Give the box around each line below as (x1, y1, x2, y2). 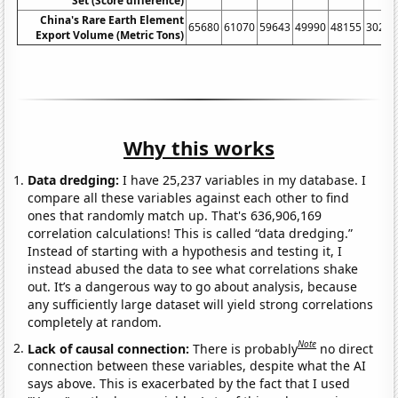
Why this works (123, 133, 275, 161)
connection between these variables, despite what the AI (28, 357, 367, 375)
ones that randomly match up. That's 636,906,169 (28, 206, 322, 224)
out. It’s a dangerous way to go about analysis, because (28, 277, 358, 295)
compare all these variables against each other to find (28, 188, 350, 206)
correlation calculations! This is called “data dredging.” (28, 224, 354, 242)
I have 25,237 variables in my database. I (119, 171, 367, 188)
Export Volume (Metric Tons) (36, 27, 185, 43)
